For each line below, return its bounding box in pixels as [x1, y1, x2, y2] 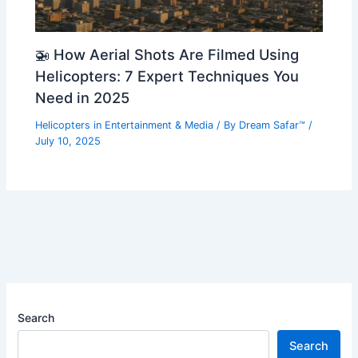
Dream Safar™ [239, 118, 309, 131]
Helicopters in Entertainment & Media [35, 118, 214, 131]
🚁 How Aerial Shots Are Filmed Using [35, 45, 300, 63]
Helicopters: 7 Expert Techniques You [35, 66, 300, 85]
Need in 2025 [35, 88, 130, 106]
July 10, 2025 [35, 134, 101, 147]
